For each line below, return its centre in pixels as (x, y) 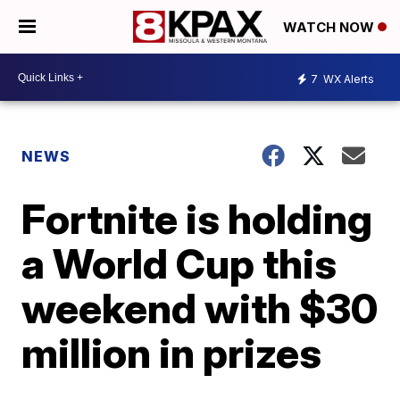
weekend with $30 (200, 308)
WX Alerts (347, 79)
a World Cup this (179, 263)
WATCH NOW (330, 28)
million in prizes (172, 353)
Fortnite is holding (197, 219)
